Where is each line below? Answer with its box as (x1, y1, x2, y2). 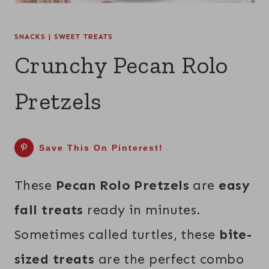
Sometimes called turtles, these (14, 226, 220, 243)
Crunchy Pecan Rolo (14, 50, 228, 79)
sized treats (14, 251, 95, 268)
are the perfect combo (94, 251, 244, 268)
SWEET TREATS (54, 32, 113, 41)
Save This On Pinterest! (39, 142, 163, 153)
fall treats (14, 202, 83, 219)
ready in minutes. (83, 202, 201, 219)
